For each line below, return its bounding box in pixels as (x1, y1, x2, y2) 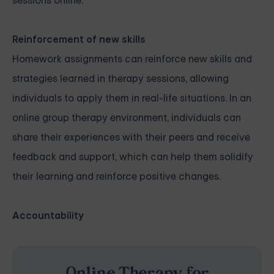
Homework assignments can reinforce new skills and (12, 53, 252, 66)
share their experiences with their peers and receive (12, 131, 250, 144)
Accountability (12, 209, 84, 223)
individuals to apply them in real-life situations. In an (12, 92, 251, 105)
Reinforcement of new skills (12, 33, 146, 46)
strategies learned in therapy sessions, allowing (12, 72, 229, 86)
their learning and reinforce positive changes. (12, 170, 221, 183)
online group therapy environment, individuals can (12, 111, 241, 125)
